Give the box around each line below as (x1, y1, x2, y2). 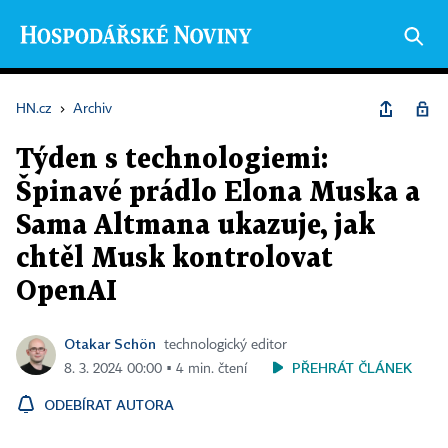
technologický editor (164, 338, 287, 352)
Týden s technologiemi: (16, 147, 328, 173)
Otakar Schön (64, 335, 156, 352)
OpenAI (16, 279, 117, 305)
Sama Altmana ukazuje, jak (16, 213, 375, 239)
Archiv (73, 102, 112, 116)
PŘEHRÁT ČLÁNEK (292, 359, 412, 376)
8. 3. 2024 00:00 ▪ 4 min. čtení (64, 362, 247, 376)
